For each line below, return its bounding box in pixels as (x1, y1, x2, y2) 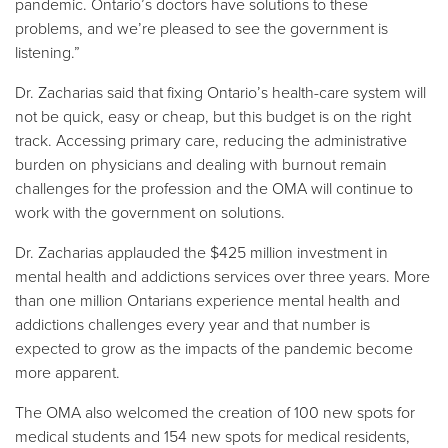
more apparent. (15, 360, 120, 383)
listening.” (15, 40, 80, 63)
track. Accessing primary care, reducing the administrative (15, 128, 407, 151)
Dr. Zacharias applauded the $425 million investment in (15, 240, 388, 263)
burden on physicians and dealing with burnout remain (15, 152, 387, 175)
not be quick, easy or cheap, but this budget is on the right (15, 104, 411, 127)
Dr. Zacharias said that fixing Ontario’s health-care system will (15, 80, 426, 103)
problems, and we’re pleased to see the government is (15, 16, 388, 39)
